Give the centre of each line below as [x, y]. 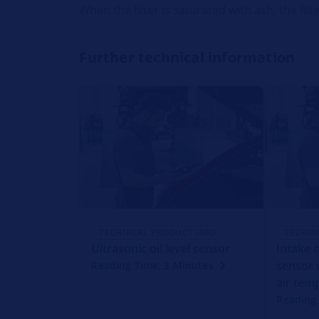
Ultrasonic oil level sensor [161, 248]
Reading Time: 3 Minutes [152, 265]
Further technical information [187, 57]
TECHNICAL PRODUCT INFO [158, 232]
